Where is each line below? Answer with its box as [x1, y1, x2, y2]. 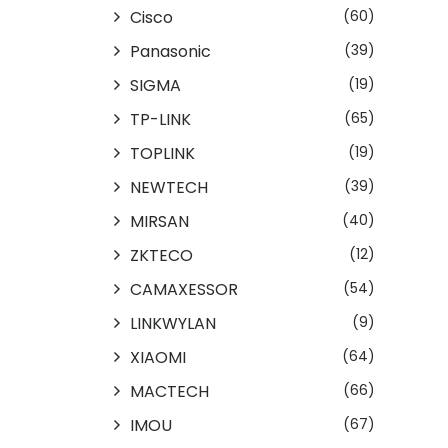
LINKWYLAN [130, 311, 216, 335]
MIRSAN [130, 209, 189, 233]
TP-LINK [130, 107, 191, 131]
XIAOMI [130, 345, 186, 369]
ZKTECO [130, 243, 193, 267]
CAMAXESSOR [130, 277, 238, 301]
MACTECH [130, 379, 209, 403]
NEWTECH [130, 175, 208, 199]
